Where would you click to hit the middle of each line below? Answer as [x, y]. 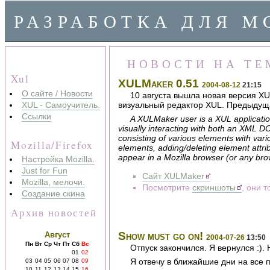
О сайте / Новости [57, 93]
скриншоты [214, 187]
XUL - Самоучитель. [61, 105]
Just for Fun [44, 171]
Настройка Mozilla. [58, 159]
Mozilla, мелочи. [53, 182]
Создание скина [53, 194]
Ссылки [36, 116]
